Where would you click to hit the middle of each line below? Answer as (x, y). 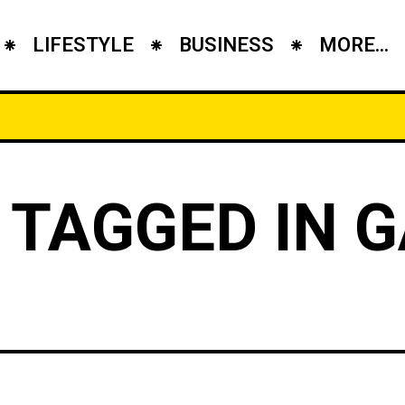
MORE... (353, 45)
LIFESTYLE (83, 45)
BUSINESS (226, 45)
